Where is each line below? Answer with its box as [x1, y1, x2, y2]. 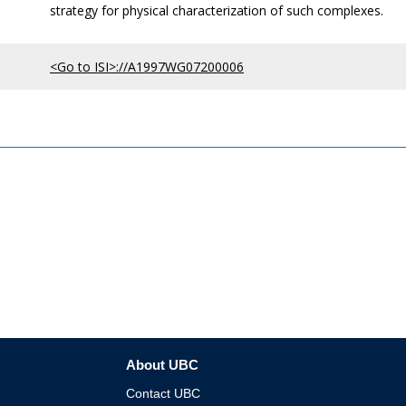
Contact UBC [126, 385, 200, 401]
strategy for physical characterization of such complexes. [50, 2, 383, 19]
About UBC [126, 356, 198, 372]
